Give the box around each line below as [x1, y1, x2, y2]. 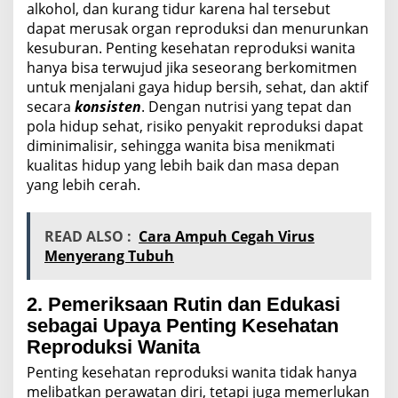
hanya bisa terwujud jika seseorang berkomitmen [27, 57, 357, 77]
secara [27, 96, 75, 116]
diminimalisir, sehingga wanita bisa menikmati [27, 135, 335, 155]
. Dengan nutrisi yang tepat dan [141, 96, 352, 116]
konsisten [75, 96, 141, 116]
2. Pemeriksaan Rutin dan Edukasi [27, 292, 340, 315]
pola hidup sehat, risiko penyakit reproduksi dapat [27, 115, 363, 136]
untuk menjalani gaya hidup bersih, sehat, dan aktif [27, 76, 368, 97]
